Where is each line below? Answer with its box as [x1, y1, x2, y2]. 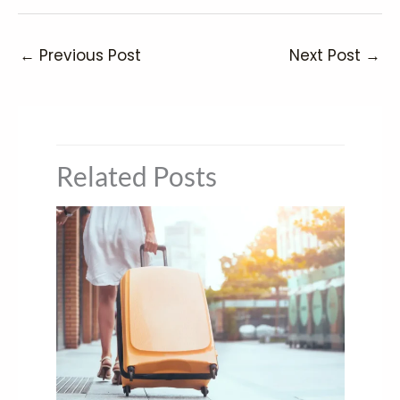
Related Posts [55, 159, 217, 192]
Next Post [289, 44, 365, 66]
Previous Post [35, 44, 141, 66]
